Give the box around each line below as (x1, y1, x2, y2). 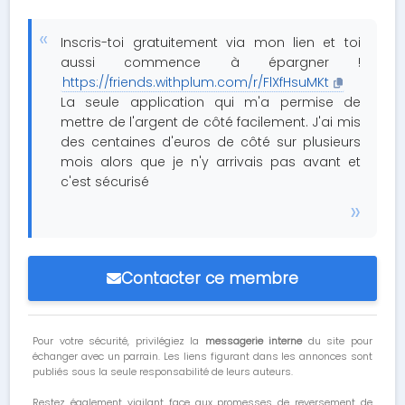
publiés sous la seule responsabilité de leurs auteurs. (33, 364, 294, 379)
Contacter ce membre (121, 268, 298, 289)
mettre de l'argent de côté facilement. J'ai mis (61, 113, 361, 131)
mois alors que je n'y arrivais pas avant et (61, 153, 361, 171)
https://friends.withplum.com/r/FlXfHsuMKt (62, 73, 330, 91)
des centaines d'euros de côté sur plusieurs (61, 133, 361, 151)
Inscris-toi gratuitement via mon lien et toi (61, 33, 361, 52)
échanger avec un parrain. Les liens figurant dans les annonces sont (33, 349, 372, 363)
